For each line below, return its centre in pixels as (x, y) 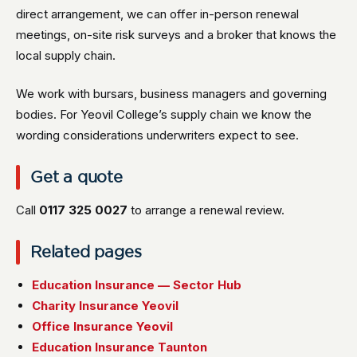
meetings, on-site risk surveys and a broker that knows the (176, 35)
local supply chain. (66, 55)
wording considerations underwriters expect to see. (157, 135)
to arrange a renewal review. (206, 210)
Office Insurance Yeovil (102, 326)
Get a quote (76, 177)
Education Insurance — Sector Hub (137, 285)
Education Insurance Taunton (120, 347)
